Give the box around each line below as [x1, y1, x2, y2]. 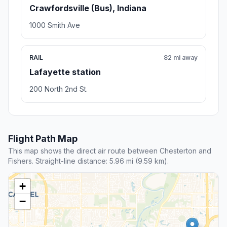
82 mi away [164, 54, 198, 62]
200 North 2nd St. [29, 85, 88, 94]
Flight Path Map [8, 133, 78, 144]
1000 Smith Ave [29, 21, 80, 30]
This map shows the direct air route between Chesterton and [8, 146, 211, 156]
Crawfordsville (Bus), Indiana [29, 3, 146, 14]
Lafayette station [29, 67, 101, 78]
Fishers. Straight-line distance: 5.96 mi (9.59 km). [8, 157, 169, 166]
